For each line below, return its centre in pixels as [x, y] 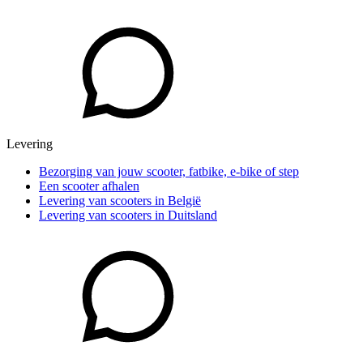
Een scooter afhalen [89, 186]
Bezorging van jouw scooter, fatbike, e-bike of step [169, 172]
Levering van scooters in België [120, 201]
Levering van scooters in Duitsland [128, 216]
